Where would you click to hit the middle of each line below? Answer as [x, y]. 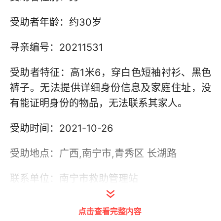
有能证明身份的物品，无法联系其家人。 [99, 103]
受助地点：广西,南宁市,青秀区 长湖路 [93, 153]
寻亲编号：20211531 [56, 47]
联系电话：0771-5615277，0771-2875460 [106, 204]
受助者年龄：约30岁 [56, 22]
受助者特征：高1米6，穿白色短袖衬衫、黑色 [110, 73]
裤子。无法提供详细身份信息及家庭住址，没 [110, 88]
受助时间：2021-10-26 [61, 128]
